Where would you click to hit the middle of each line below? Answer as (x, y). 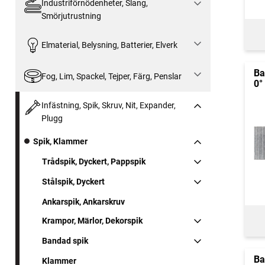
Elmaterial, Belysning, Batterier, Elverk (109, 45)
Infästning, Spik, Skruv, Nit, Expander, (108, 106)
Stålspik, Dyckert (73, 182)
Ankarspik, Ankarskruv (83, 202)
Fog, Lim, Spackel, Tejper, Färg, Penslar (111, 76)
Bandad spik (65, 241)
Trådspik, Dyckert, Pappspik (94, 162)
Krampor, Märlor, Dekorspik (92, 221)
